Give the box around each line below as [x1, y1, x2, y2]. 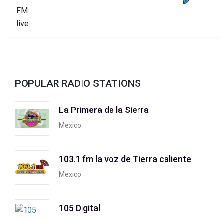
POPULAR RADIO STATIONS [15, 77, 141, 89]
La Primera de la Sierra [59, 105, 149, 115]
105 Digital [59, 203, 100, 214]
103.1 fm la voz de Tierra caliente [59, 154, 191, 165]
